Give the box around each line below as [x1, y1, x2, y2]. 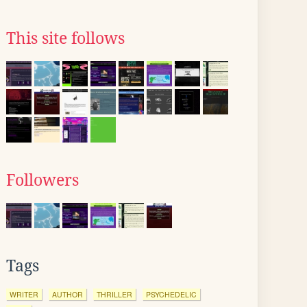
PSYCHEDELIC [146, 289, 197, 299]
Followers [6, 171, 79, 189]
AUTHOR [52, 289, 83, 299]
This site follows [6, 29, 125, 47]
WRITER [10, 289, 38, 299]
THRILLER [97, 289, 132, 299]
